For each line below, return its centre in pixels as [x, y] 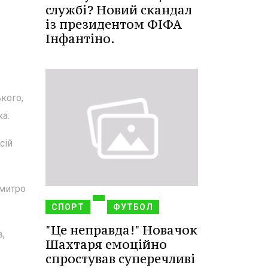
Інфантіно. [80, 39]
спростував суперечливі [120, 258]
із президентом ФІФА [114, 25]
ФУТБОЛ [133, 207]
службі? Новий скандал [119, 10]
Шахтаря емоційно [106, 244]
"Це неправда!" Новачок [121, 230]
